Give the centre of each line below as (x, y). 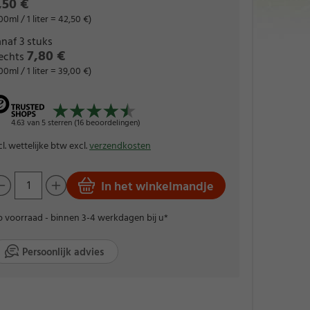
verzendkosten (120, 146)
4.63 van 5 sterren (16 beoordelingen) (76, 122)
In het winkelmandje (157, 187)
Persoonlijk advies (63, 253)
